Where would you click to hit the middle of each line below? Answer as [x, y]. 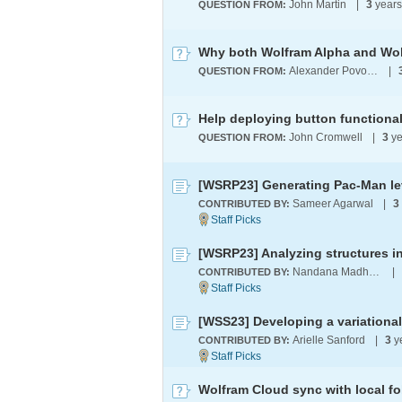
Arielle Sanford [329, 340]
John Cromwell [326, 137]
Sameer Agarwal [333, 204]
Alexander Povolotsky [372, 71]
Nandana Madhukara [374, 272]
